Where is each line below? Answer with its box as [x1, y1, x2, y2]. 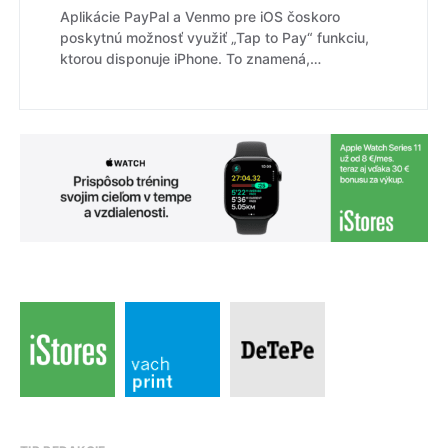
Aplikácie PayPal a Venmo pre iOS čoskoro [60, 7, 340, 25]
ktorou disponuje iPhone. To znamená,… [60, 49, 321, 67]
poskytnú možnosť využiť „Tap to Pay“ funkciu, [60, 28, 369, 46]
